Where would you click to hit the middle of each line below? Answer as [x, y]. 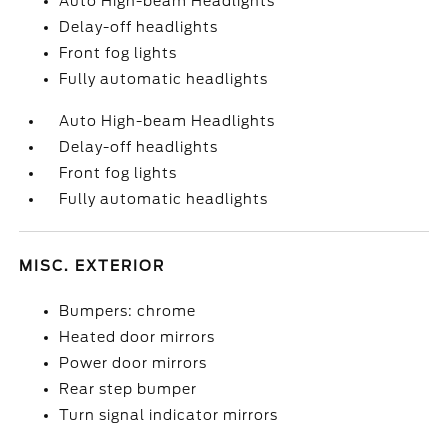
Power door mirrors [133, 363]
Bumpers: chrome [128, 311]
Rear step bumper [128, 389]
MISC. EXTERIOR [92, 266]
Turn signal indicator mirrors [169, 415]
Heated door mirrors [137, 337]
